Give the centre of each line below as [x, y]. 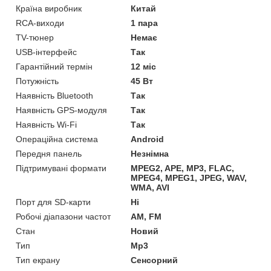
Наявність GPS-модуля [61, 110]
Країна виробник [49, 9]
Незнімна [150, 154]
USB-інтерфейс [46, 52]
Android [148, 139]
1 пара [145, 23]
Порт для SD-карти [53, 202]
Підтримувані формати [61, 168]
